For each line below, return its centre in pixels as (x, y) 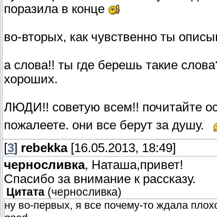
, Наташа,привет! (134, 165)
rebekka (44, 148)
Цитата (25, 192)
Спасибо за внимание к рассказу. (100, 179)
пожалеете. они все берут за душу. (106, 125)
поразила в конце (56, 9)
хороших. (31, 79)
